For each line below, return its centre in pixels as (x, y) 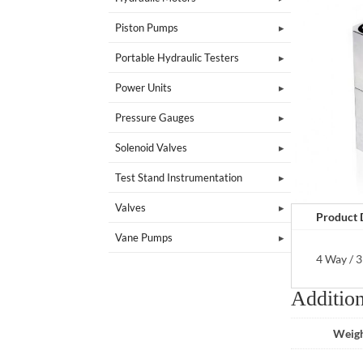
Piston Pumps (147, 27)
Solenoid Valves (152, 147)
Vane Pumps (144, 237)
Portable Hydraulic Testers (177, 57)
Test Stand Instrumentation (179, 177)
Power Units (144, 87)
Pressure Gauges (155, 117)
